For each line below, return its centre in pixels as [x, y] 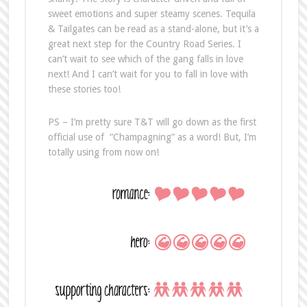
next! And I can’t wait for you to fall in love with [148, 74]
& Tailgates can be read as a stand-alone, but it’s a [153, 29]
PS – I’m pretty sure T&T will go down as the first [152, 122]
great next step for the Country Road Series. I [144, 44]
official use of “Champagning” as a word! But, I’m [152, 137]
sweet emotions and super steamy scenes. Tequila [151, 14]
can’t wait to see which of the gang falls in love [145, 59]
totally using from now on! [103, 152]
